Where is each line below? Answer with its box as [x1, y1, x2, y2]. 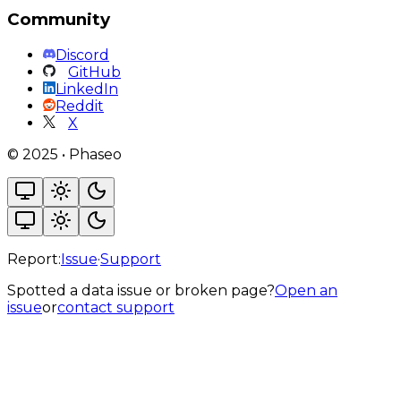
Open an [275, 281, 337, 299]
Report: [7, 250, 61, 268]
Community [7, 8, 110, 30]
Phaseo [65, 145, 122, 163]
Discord [55, 46, 109, 64]
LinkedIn [55, 80, 118, 98]
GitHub [68, 63, 121, 81]
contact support [57, 298, 175, 316]
